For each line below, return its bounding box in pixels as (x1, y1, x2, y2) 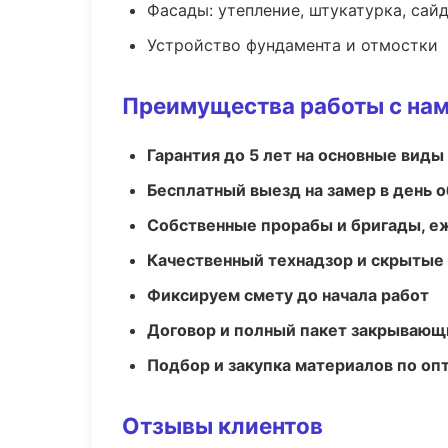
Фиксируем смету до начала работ (147, 285, 429, 305)
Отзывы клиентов (122, 412, 323, 439)
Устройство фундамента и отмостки (147, 35, 438, 55)
